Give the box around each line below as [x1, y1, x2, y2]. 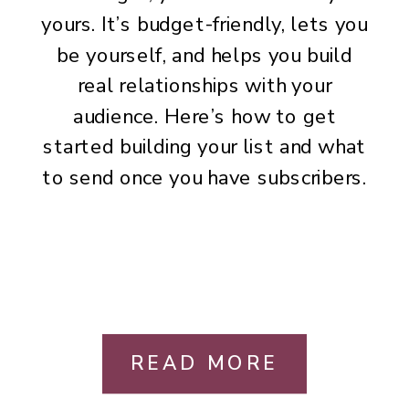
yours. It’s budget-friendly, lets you [40, 10, 369, 38]
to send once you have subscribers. [42, 163, 367, 192]
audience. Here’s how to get [73, 101, 336, 131]
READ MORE [130, 350, 279, 376]
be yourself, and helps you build [57, 40, 352, 69]
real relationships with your [77, 71, 332, 100]
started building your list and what [43, 132, 366, 162]
